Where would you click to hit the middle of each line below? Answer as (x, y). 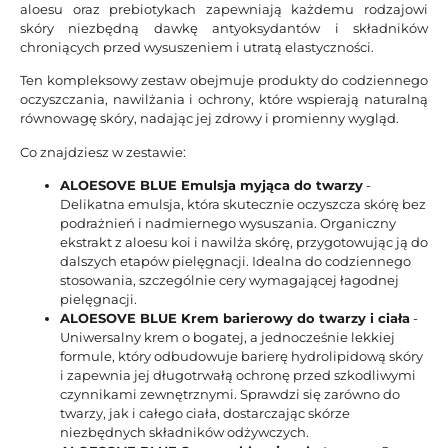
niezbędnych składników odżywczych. (184, 432)
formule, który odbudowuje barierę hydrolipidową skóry (241, 356)
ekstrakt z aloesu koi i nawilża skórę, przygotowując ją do (244, 242)
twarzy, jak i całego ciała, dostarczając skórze (205, 413)
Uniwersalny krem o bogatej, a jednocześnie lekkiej (227, 337)
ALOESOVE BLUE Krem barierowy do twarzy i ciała (235, 318)
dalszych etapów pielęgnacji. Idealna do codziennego (235, 261)
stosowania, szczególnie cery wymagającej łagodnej (229, 280)
